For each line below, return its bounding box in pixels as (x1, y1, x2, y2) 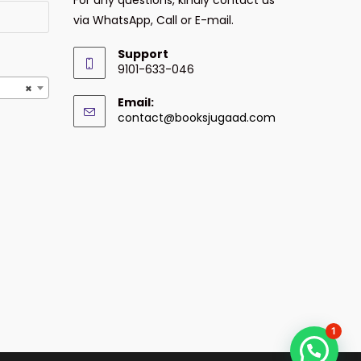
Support (118, 45, 168, 62)
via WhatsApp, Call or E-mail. (73, 11, 234, 28)
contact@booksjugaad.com (118, 109, 276, 126)
